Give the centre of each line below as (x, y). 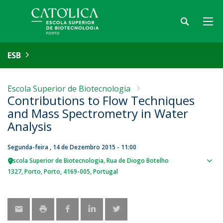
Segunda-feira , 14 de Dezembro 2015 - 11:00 (72, 147)
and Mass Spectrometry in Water (98, 113)
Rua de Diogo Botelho (138, 161)
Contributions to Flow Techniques (101, 100)
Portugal (106, 171)
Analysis (30, 126)
